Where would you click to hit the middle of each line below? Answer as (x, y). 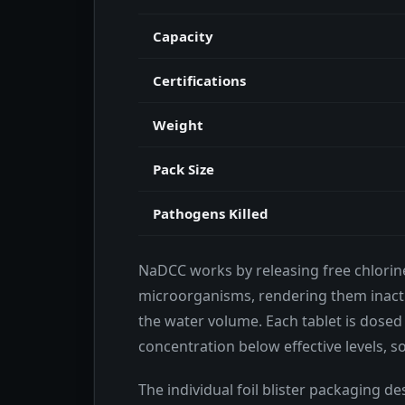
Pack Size (184, 169)
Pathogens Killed (211, 213)
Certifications (199, 80)
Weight (178, 124)
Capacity (183, 36)
